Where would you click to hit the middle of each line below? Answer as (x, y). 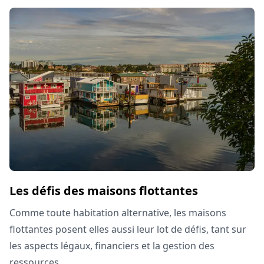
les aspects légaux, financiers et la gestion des (112, 245)
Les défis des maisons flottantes (104, 190)
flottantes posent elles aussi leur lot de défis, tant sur (128, 229)
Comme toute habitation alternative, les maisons (118, 212)
